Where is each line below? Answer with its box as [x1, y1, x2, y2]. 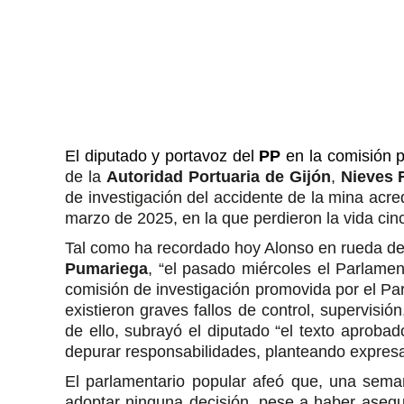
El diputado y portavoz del [65, 147, 260, 165]
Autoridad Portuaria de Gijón [106, 168, 331, 186]
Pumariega [65, 260, 148, 278]
